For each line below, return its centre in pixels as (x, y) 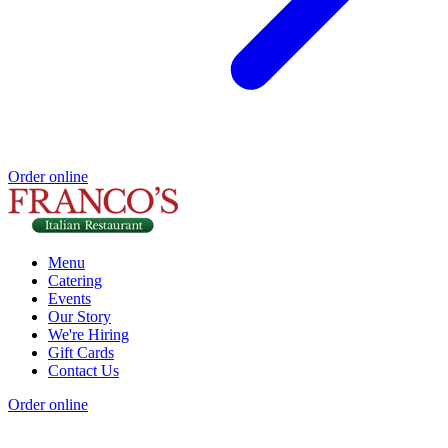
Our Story (79, 317)
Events (69, 299)
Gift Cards (81, 353)
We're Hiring (88, 335)
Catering (75, 281)
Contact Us (83, 371)
